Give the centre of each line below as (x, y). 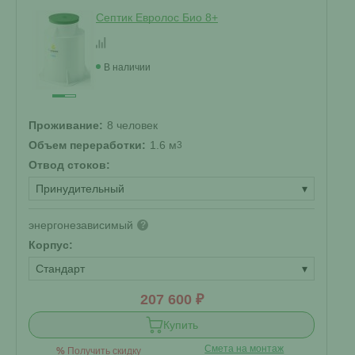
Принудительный (80, 189)
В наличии (127, 67)
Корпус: (51, 245)
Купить (180, 325)
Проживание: (66, 125)
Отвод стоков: (69, 165)
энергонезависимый (81, 225)
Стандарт (60, 269)
